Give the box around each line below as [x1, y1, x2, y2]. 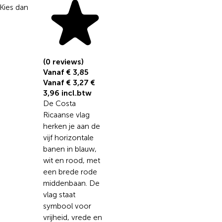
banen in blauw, [43, 145, 97, 154]
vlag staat [43, 190, 75, 200]
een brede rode [43, 167, 97, 177]
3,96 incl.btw [43, 88, 92, 98]
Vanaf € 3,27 [43, 78, 91, 88]
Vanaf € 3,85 [43, 67, 89, 77]
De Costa [43, 99, 76, 109]
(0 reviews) [43, 57, 84, 67]
